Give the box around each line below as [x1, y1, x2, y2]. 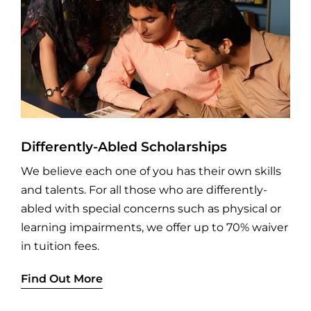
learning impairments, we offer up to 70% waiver [20, 220, 288, 234]
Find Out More [20, 271, 103, 285]
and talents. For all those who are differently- [20, 183, 267, 196]
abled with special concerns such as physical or [20, 201, 281, 215]
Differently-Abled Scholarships [20, 137, 227, 155]
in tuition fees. [20, 239, 99, 253]
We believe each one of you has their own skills [20, 164, 281, 178]
